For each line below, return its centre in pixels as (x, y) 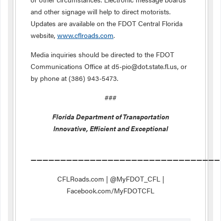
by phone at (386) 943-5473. (74, 78)
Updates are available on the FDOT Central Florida (107, 23)
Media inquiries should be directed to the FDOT (102, 54)
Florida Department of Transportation (110, 116)
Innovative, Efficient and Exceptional (110, 128)
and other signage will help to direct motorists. (101, 11)
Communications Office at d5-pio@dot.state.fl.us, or (109, 66)
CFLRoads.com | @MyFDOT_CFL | (110, 179)
